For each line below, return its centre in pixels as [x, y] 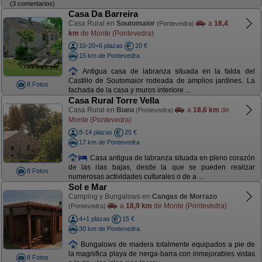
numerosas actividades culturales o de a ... [136, 177]
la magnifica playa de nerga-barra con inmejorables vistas [161, 254]
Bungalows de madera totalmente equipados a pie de [167, 244]
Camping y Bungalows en [110, 196]
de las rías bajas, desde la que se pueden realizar [161, 168]
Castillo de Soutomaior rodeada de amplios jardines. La [161, 81]
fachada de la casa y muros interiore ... [129, 90]
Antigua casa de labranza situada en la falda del [167, 71]
